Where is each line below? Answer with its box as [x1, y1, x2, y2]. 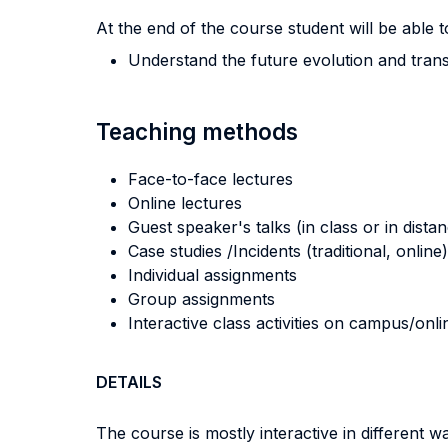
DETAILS [96, 372, 162, 392]
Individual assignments [128, 265, 297, 285]
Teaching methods [96, 118, 298, 145]
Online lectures [128, 193, 242, 213]
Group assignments [128, 289, 275, 309]
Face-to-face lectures [128, 169, 293, 189]
